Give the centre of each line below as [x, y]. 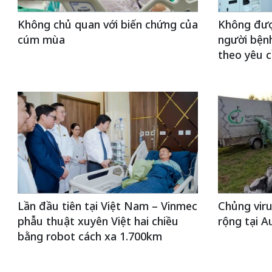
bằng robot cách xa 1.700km [90, 236]
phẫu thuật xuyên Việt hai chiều [98, 221]
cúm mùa [41, 39]
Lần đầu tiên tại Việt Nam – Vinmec [107, 206]
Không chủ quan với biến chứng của [107, 24]
